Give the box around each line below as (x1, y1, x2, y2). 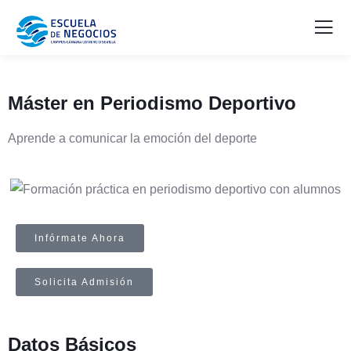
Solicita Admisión (34, 276, 134, 288)
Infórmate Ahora (34, 232, 125, 244)
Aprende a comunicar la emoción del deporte (8, 131, 257, 145)
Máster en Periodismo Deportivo (8, 92, 296, 114)
